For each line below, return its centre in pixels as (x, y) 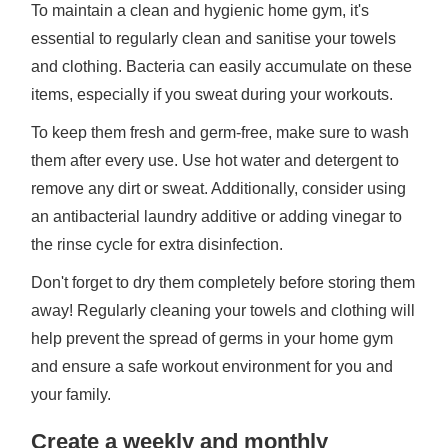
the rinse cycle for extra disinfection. (157, 244)
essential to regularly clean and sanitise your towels (214, 38)
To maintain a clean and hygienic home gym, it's (200, 10)
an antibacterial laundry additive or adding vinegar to (217, 216)
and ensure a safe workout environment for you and (212, 366)
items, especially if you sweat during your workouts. (212, 94)
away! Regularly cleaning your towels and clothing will (223, 310)
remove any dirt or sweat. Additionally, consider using (219, 188)
